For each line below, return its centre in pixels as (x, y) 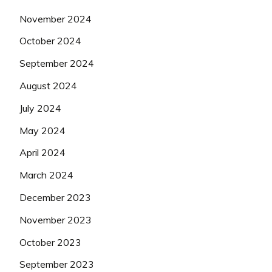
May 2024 (42, 130)
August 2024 (48, 86)
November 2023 (56, 219)
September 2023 (57, 264)
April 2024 (42, 153)
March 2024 (46, 175)
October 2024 (50, 41)
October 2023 (50, 242)
